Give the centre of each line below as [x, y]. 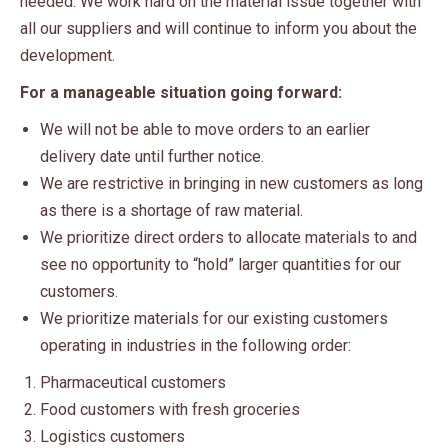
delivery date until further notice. [152, 157]
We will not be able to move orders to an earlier [205, 130]
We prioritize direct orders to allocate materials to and [228, 238]
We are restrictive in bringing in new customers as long [231, 184]
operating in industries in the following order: [195, 346]
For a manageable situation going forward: [181, 93]
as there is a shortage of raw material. [171, 211]
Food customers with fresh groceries [170, 410]
